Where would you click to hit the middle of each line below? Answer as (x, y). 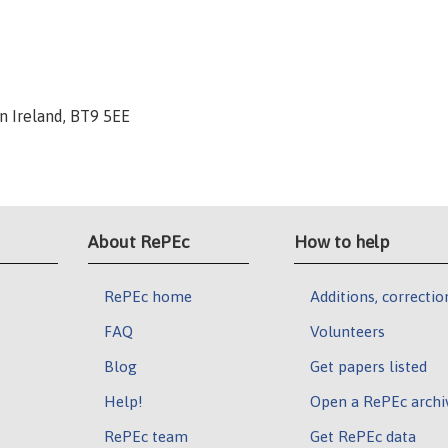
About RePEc (139, 242)
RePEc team (146, 436)
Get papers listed (368, 366)
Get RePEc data (362, 436)
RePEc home (148, 296)
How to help (342, 242)
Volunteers (347, 331)
